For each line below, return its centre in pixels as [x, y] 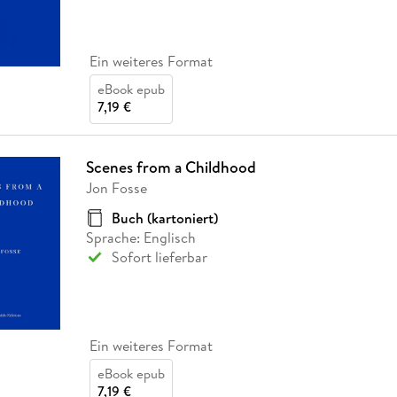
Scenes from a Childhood [171, 167]
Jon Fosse [116, 187]
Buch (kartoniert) [164, 218]
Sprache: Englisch [140, 237]
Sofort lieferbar [159, 257]
